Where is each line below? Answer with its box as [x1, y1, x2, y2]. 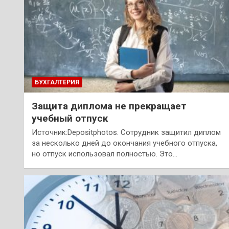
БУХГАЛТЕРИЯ [35, 78, 79, 86]
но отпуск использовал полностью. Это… [32, 149, 177, 158]
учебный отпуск [32, 112, 108, 124]
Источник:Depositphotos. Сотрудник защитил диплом [32, 127, 221, 137]
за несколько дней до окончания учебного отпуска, [32, 138, 217, 148]
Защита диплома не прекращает [32, 100, 187, 112]
